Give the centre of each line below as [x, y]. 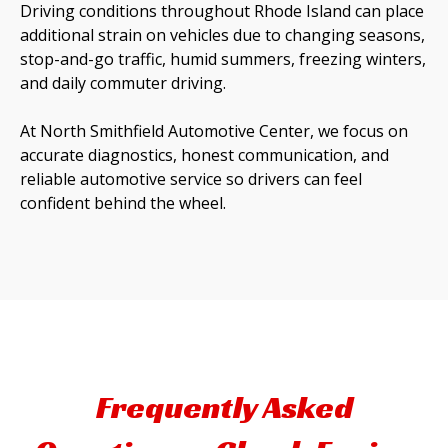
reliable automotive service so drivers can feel [191, 179]
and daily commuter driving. [123, 83]
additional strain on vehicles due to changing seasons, [222, 35]
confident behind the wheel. [123, 203]
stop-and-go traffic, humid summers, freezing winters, [223, 59]
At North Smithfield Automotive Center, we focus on [214, 131]
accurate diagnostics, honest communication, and [204, 155]
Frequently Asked [224, 407]
